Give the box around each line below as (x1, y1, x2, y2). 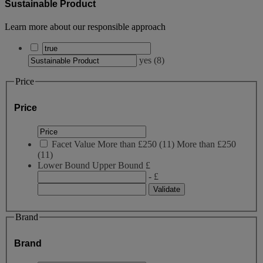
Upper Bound (92, 160, 143, 171)
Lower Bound (38, 160, 90, 171)
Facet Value (52, 139, 95, 150)
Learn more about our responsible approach (5, 22, 166, 32)
